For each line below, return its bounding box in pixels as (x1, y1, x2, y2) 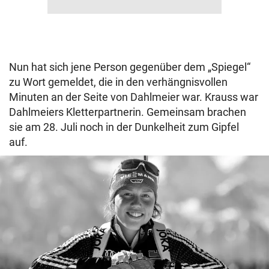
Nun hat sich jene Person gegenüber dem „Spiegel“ (9, 60, 250, 73)
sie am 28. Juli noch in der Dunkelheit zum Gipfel (9, 120, 239, 133)
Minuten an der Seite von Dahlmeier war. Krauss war (9, 90, 258, 103)
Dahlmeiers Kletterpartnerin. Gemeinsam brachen (9, 105, 246, 118)
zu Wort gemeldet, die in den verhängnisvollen (9, 75, 228, 88)
